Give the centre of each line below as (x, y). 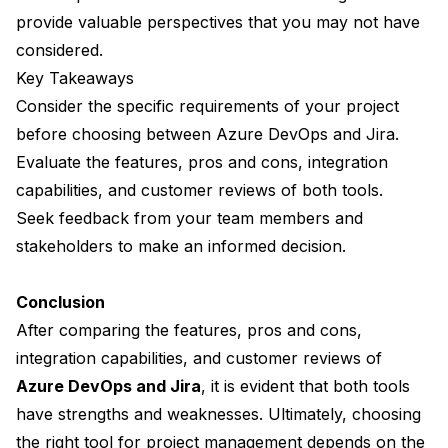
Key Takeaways (75, 78)
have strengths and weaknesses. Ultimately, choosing (218, 414)
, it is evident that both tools (305, 386)
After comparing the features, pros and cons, (189, 330)
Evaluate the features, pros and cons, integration (202, 162)
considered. (59, 50)
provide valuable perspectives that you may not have (218, 22)
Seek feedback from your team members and (189, 218)
